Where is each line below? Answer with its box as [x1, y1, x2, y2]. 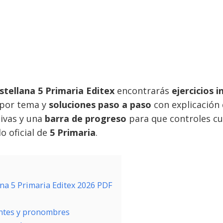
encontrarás [114, 85, 172, 97]
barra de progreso [45, 112, 126, 124]
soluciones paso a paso [49, 99, 151, 111]
